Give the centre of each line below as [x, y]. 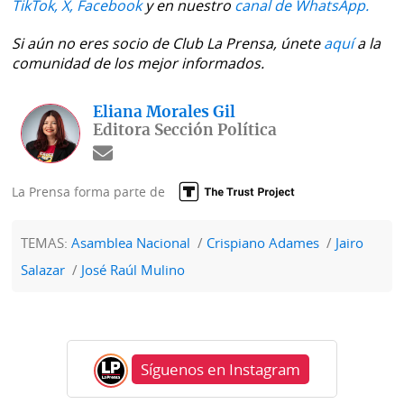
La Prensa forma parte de [89, 191]
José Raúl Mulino [133, 269]
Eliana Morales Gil [165, 112]
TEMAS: [46, 242]
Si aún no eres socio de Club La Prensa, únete [168, 43]
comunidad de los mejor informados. [138, 63]
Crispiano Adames [263, 242]
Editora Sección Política [185, 130]
